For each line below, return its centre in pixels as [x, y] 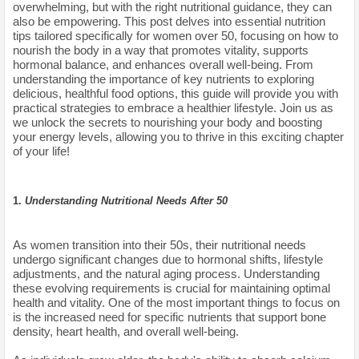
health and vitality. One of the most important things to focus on [176, 302]
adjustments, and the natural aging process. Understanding [166, 273]
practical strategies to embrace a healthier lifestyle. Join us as [173, 107]
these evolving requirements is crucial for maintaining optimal [171, 288]
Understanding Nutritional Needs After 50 [126, 200]
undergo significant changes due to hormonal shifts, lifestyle [168, 259]
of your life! [41, 151]
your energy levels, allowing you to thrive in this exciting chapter [178, 136]
